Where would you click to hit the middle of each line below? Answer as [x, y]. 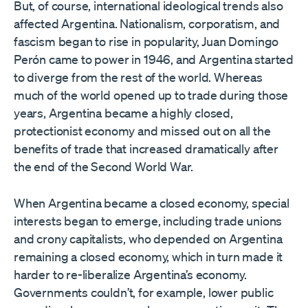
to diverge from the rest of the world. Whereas [138, 77]
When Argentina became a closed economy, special [152, 203]
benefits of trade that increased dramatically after [146, 149]
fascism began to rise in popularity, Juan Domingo [146, 42]
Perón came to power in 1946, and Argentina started [154, 59]
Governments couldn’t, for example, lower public [144, 293]
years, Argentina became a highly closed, [123, 113]
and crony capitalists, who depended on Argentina [148, 239]
